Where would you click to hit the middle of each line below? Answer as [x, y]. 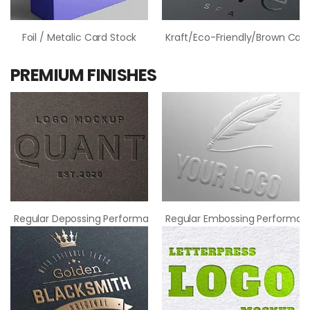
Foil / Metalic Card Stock [79, 37]
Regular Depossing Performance [90, 219]
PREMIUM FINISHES [84, 75]
